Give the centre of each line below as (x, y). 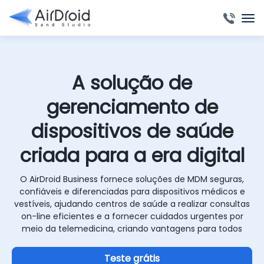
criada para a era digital (132, 155)
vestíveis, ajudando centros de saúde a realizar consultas (132, 204)
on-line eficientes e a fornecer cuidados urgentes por (132, 216)
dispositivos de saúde (132, 131)
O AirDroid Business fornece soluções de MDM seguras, (132, 179)
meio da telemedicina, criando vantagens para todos (132, 229)
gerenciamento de (132, 107)
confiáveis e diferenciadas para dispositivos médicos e (132, 192)
